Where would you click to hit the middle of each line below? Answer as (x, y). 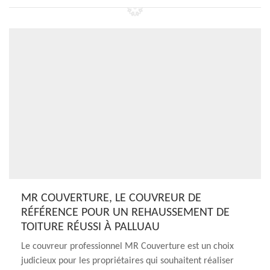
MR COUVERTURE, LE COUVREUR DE (111, 198)
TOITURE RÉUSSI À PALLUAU (90, 227)
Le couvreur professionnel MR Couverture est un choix (127, 246)
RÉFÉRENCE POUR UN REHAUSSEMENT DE (125, 213)
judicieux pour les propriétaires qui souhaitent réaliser (127, 261)
